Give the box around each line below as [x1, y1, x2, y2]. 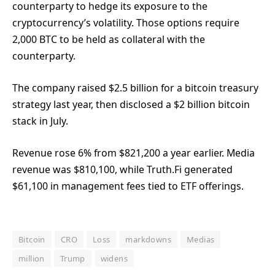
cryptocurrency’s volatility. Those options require [12, 16, 239, 30]
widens [100, 253, 128, 265]
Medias [186, 234, 215, 246]
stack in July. [12, 114, 68, 128]
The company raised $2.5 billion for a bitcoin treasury [12, 81, 258, 95]
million [18, 253, 45, 265]
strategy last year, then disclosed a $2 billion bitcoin [12, 98, 250, 112]
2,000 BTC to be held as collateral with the [12, 33, 205, 47]
